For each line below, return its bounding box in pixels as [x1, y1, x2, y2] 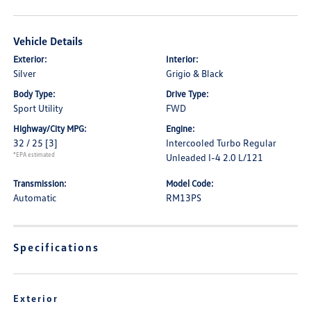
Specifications [13, 240, 100, 254]
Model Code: [166, 178, 214, 189]
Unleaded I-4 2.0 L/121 [166, 151, 263, 163]
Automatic [13, 192, 57, 203]
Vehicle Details [13, 34, 83, 48]
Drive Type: [166, 88, 209, 99]
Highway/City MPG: [13, 123, 87, 134]
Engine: [166, 123, 195, 134]
